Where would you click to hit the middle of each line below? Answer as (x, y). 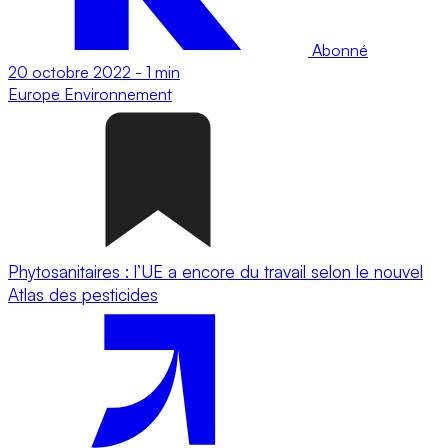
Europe (36, 93)
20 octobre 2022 (69, 71)
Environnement (118, 93)
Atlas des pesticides (83, 294)
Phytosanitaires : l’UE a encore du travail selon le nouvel (215, 271)
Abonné (338, 49)
